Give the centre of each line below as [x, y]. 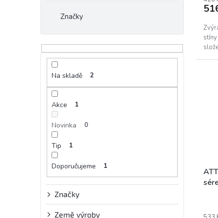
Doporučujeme [73, 166]
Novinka [64, 125]
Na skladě [67, 76]
